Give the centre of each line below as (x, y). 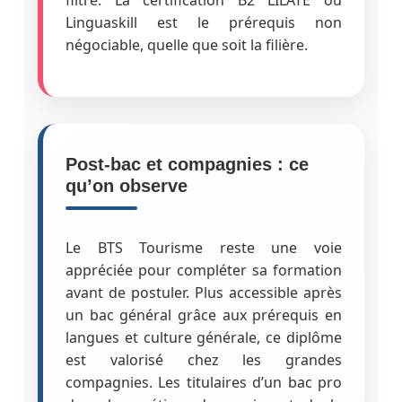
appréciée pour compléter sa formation (204, 270)
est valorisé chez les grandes (204, 359)
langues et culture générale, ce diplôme (204, 337)
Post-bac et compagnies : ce (187, 164)
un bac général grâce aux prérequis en (204, 315)
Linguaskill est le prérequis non (204, 22)
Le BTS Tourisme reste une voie (204, 247)
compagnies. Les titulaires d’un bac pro (204, 382)
